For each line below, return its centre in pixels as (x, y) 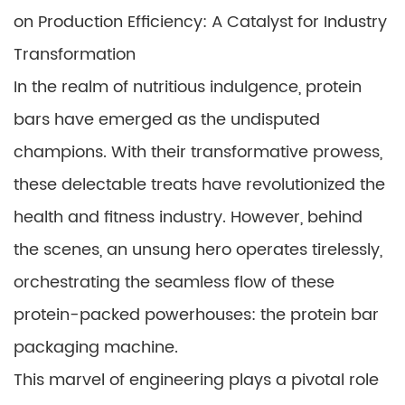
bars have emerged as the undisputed (167, 120)
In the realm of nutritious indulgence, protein (188, 87)
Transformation (75, 55)
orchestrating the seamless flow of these (174, 283)
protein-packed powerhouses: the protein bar (196, 315)
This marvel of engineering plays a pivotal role (196, 380)
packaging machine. (96, 348)
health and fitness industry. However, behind (188, 217)
